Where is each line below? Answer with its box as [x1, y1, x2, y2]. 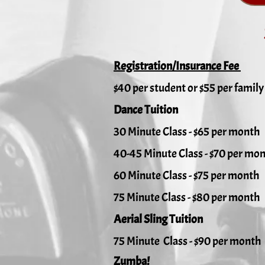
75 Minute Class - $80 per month [114, 190, 260, 205]
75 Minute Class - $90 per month [114, 234, 261, 248]
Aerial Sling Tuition [114, 212, 203, 227]
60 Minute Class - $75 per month [114, 168, 260, 183]
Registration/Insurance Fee [114, 59, 241, 73]
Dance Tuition [114, 102, 178, 117]
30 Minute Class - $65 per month [114, 124, 262, 139]
